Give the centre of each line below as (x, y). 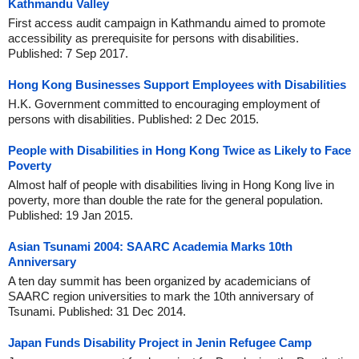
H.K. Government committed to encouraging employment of (164, 104)
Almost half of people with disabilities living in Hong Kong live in (171, 185)
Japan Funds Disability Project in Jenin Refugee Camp (160, 343)
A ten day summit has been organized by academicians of (159, 281)
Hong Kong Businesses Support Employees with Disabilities (177, 85)
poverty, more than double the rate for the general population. (165, 200)
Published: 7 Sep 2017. (68, 53)
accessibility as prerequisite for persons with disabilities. (153, 38)
